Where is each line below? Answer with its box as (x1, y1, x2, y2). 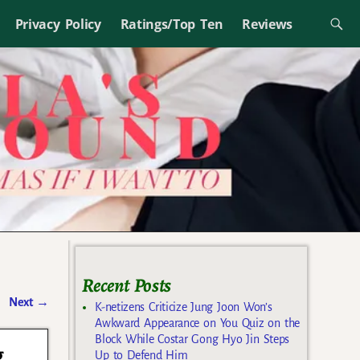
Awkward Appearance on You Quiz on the (95, 317, 300, 330)
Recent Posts (82, 272, 171, 298)
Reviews (242, 14, 293, 33)
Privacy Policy (14, 14, 101, 33)
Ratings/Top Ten (120, 14, 223, 33)
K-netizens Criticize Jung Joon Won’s (95, 301, 272, 314)
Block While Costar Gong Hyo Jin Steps (95, 333, 289, 346)
